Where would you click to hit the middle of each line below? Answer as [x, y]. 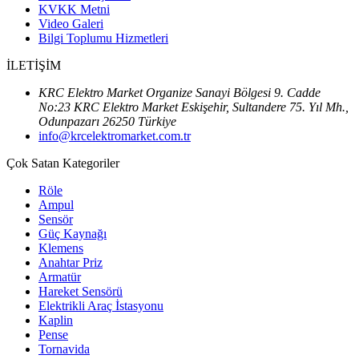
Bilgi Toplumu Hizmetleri [103, 38]
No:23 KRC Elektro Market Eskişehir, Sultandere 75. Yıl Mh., [194, 107]
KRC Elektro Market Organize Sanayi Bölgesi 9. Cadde [179, 92]
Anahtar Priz [71, 262]
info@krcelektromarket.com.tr [115, 135]
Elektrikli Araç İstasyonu [101, 305]
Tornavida [64, 349]
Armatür [60, 276]
